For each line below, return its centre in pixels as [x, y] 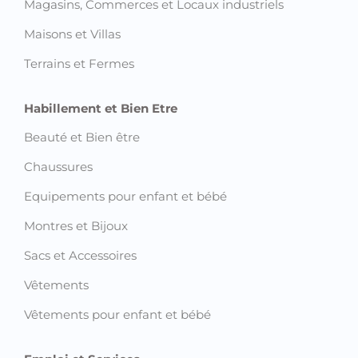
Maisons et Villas [72, 34]
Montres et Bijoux [76, 226]
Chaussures [58, 167]
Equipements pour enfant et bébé [125, 197]
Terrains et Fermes [79, 64]
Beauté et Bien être [82, 137]
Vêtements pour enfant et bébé [117, 315]
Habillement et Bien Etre [101, 109]
